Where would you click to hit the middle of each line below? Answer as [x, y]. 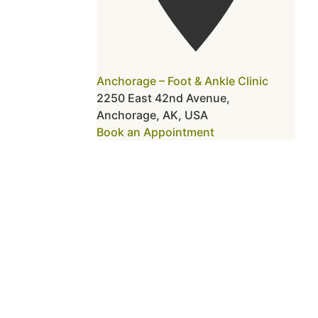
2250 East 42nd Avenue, [163, 98]
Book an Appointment [155, 132]
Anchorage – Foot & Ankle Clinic [182, 81]
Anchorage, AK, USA [152, 115]
